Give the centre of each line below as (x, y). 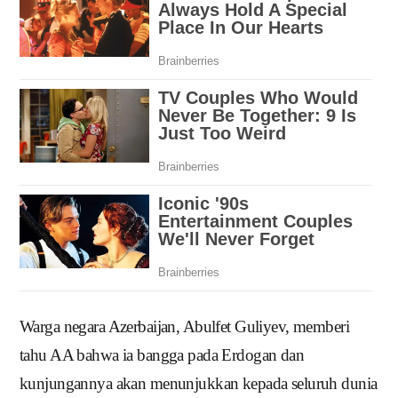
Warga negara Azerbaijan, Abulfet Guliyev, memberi (185, 327)
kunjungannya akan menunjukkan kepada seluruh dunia (199, 384)
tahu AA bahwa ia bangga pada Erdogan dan (162, 355)
